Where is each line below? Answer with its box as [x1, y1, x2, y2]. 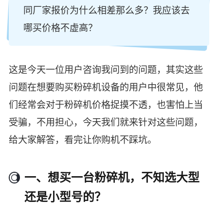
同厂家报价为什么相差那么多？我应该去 [23, 5, 190, 16]
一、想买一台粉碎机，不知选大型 [24, 171, 200, 184]
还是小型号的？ [24, 191, 107, 204]
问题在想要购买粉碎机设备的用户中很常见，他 [8, 82, 203, 92]
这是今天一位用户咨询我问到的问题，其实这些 [8, 64, 203, 75]
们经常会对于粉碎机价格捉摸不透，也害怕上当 [8, 99, 203, 110]
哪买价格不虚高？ [23, 22, 97, 33]
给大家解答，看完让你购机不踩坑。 [8, 134, 157, 145]
